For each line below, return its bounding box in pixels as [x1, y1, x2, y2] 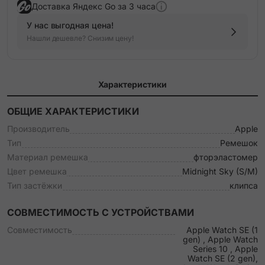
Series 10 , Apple [193, 244, 258, 254]
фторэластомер [193, 152, 258, 162]
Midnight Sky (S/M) [182, 166, 258, 176]
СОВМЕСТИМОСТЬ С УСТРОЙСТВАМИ [7, 206, 194, 218]
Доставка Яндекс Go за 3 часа [31, 1, 156, 11]
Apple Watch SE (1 [186, 225, 258, 235]
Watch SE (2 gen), [188, 253, 258, 263]
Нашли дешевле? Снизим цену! [27, 34, 134, 43]
